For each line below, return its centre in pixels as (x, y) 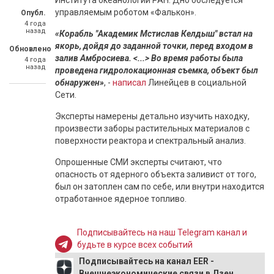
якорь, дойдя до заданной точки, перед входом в (154, 46)
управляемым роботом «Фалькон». (126, 12)
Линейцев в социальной (197, 83)
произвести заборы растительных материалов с (152, 128)
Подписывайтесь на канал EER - (146, 261)
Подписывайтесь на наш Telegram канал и (162, 232)
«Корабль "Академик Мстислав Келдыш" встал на (154, 34)
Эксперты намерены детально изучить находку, (152, 116)
